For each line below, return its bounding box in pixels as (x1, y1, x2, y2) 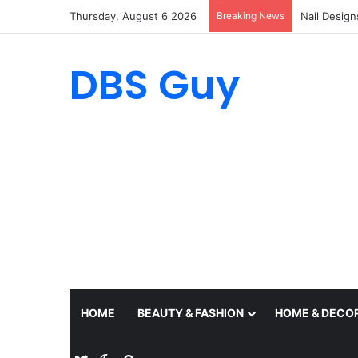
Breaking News (217, 10, 284, 22)
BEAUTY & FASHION (137, 306, 244, 320)
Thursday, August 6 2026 (70, 10, 197, 22)
